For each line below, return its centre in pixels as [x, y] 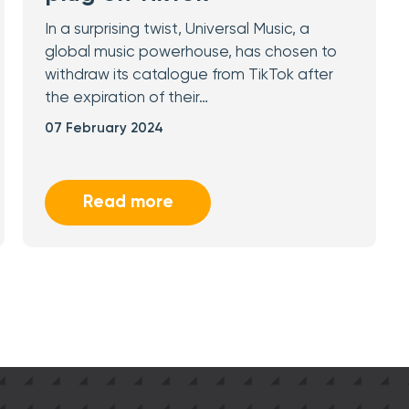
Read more [128, 202]
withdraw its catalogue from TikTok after [189, 75]
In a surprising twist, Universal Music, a [178, 30]
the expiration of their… [127, 98]
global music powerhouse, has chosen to [191, 52]
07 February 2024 [105, 128]
